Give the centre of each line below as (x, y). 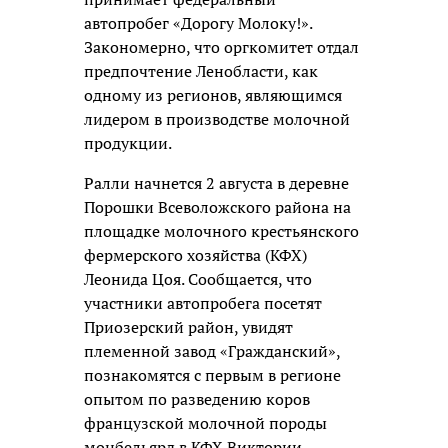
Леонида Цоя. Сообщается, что (198, 278)
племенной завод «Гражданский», (212, 350)
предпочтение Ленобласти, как (201, 70)
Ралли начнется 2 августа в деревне (216, 182)
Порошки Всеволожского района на (217, 206)
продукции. (128, 142)
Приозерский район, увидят (188, 326)
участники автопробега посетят (203, 302)
